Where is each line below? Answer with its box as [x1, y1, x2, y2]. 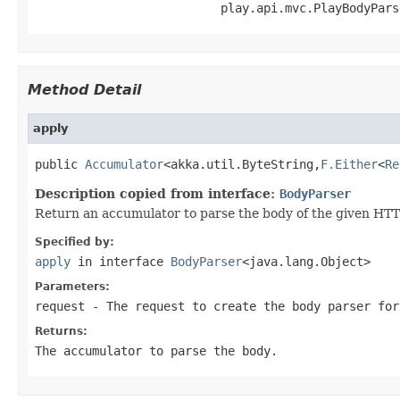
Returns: [35, 324, 87, 337]
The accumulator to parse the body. [35, 343, 278, 358]
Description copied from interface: [35, 186, 279, 201]
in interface [71, 254, 171, 269]
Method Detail [28, 80, 141, 98]
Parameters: [35, 279, 110, 293]
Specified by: [35, 235, 114, 248]
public [35, 156, 85, 171]
